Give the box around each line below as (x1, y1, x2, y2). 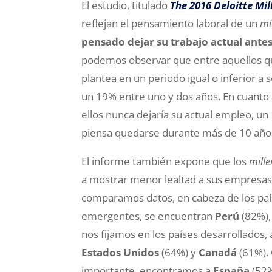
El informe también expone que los (81, 154, 250, 168)
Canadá (199, 245, 237, 259)
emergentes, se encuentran (81, 209, 216, 223)
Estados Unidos (81, 245, 160, 259)
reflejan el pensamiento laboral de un (81, 16, 260, 30)
